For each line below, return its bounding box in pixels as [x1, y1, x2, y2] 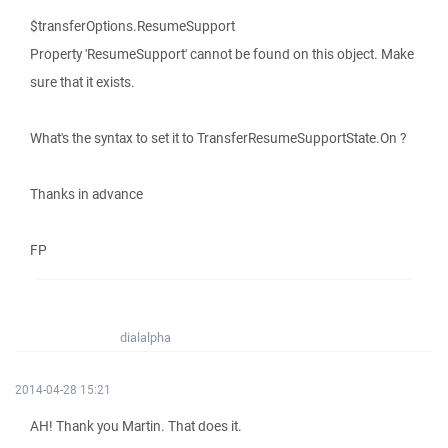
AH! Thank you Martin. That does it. [30, 417, 242, 435]
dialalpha [120, 329, 171, 346]
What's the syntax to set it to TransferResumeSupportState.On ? [30, 129, 406, 147]
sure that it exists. [30, 73, 135, 91]
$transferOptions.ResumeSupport [30, 17, 235, 35]
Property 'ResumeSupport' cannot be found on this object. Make [30, 45, 414, 63]
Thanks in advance [30, 185, 143, 203]
